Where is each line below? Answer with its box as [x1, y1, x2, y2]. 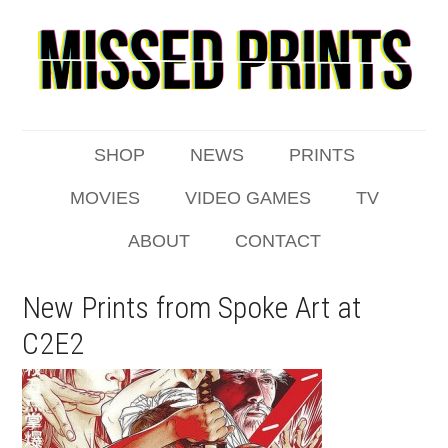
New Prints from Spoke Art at [22, 290, 362, 325]
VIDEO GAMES [184, 188, 311, 208]
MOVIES [69, 188, 140, 208]
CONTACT [234, 231, 321, 251]
